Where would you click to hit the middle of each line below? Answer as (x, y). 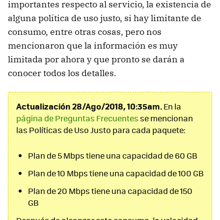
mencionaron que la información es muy (93, 46)
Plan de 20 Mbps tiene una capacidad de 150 (110, 191)
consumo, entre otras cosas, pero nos (85, 32)
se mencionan (166, 118)
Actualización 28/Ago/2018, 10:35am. (89, 106)
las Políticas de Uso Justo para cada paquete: (101, 130)
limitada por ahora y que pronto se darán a (96, 59)
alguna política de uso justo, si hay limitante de (105, 18)
